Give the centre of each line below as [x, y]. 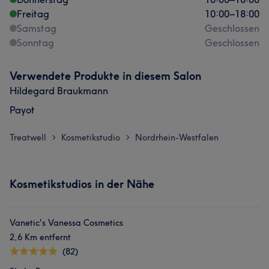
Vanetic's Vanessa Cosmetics [66, 223]
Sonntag [35, 43]
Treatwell [28, 138]
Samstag [37, 28]
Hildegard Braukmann [59, 91]
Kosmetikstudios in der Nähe [82, 184]
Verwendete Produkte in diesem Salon [105, 76]
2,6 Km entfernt [40, 237]
